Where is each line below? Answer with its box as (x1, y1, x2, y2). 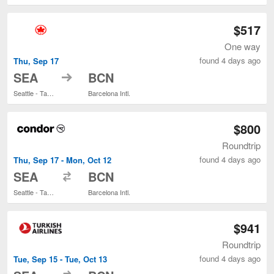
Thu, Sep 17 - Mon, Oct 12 (13, 154, 111, 166)
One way (224, 39, 261, 53)
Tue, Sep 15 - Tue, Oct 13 (13, 253, 107, 265)
